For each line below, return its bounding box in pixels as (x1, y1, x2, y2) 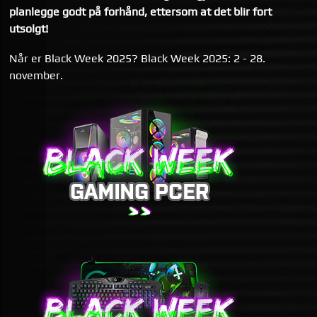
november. (9, 68, 64, 82)
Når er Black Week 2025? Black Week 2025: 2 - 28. (9, 51, 266, 65)
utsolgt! (9, 22, 49, 36)
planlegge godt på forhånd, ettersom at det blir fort (9, 5, 272, 19)
